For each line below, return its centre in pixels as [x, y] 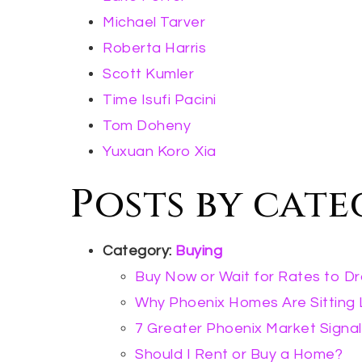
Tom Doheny [147, 126]
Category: [139, 251]
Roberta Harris [154, 48]
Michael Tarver [154, 22]
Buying [199, 251]
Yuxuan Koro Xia [160, 152]
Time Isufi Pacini [160, 100]
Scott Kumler [148, 74]
